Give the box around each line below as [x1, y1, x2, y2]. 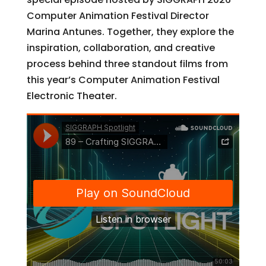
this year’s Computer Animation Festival [26, 72, 220, 87]
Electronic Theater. [26, 88, 117, 103]
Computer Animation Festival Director [26, 8, 209, 23]
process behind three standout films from [26, 56, 228, 71]
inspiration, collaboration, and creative [26, 40, 215, 55]
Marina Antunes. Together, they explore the [26, 24, 234, 39]
